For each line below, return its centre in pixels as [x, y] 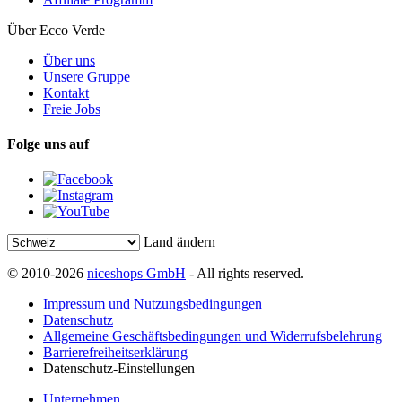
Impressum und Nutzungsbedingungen [153, 304]
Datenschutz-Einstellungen [119, 369]
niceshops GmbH [136, 274]
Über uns [69, 60]
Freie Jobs [72, 109]
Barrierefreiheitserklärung [115, 353]
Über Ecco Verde [56, 30]
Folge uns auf [48, 144]
